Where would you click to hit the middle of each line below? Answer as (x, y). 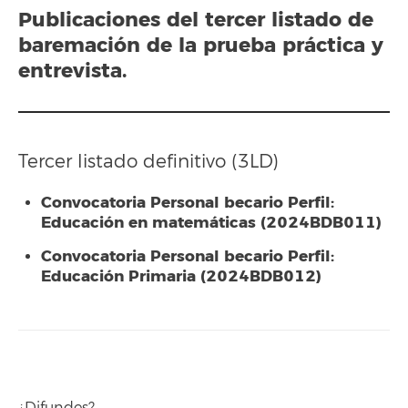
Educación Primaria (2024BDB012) (181, 276)
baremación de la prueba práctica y (201, 46)
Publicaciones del (112, 20)
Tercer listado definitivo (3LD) (148, 162)
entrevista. (72, 71)
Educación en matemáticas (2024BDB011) (211, 222)
